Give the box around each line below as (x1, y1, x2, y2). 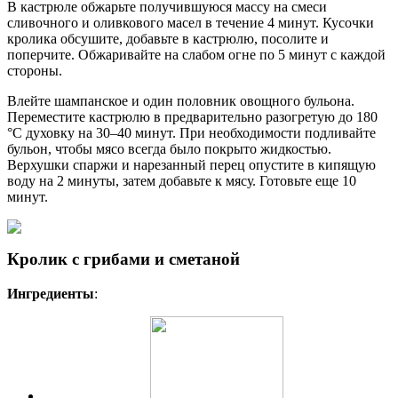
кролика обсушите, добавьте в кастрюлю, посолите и (7, 30, 329, 46)
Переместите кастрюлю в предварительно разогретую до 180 (7, 108, 378, 124)
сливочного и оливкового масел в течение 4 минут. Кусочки (7, 14, 374, 30)
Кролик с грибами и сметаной (7, 250, 240, 269)
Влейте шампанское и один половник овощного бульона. (7, 92, 354, 108)
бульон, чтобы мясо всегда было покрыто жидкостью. (7, 140, 331, 156)
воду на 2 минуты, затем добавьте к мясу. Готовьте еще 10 (7, 172, 356, 188)
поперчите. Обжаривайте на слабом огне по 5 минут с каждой (7, 46, 386, 62)
